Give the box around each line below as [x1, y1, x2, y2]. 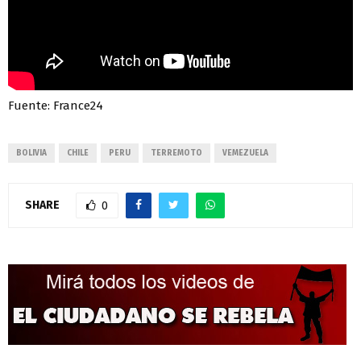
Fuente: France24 [8, 98, 103, 114]
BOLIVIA [16, 148, 47, 159]
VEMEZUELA [222, 148, 268, 159]
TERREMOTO [151, 148, 202, 159]
